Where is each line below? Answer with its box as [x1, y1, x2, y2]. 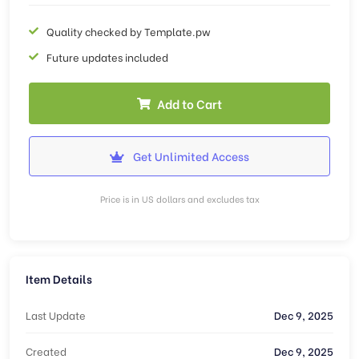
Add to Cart [157, 95, 222, 112]
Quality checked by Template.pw [46, 23, 211, 38]
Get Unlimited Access [131, 147, 249, 164]
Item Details [26, 270, 92, 287]
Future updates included [46, 49, 168, 64]
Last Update [26, 307, 86, 322]
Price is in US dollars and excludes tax [99, 192, 260, 205]
